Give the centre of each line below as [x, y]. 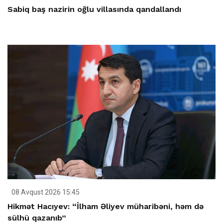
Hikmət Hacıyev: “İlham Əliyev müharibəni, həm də [106, 206]
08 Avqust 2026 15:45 [45, 192]
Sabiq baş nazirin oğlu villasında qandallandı [94, 9]
